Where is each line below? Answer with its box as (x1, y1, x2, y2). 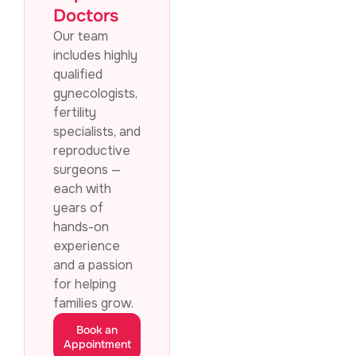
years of (53, 199, 103, 217)
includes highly (53, 47, 137, 64)
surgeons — (53, 161, 121, 179)
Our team (53, 28, 108, 45)
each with (53, 180, 111, 198)
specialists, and (53, 123, 141, 141)
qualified (53, 66, 103, 83)
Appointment (63, 337, 131, 352)
